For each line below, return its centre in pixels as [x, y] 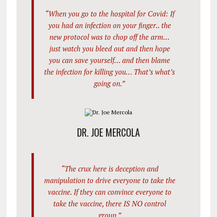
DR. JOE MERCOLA [108, 132]
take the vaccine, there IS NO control [109, 204]
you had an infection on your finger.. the [109, 25]
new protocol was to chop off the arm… [110, 37]
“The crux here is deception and [109, 169]
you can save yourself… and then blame [110, 60]
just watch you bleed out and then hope [109, 49]
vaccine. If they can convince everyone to [109, 192]
